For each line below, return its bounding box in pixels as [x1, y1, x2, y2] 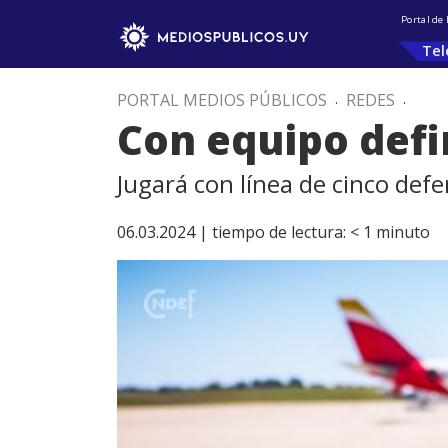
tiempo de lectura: [212, 221, 346, 243]
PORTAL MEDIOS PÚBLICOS [117, 89, 327, 111]
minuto [376, 221, 430, 243]
